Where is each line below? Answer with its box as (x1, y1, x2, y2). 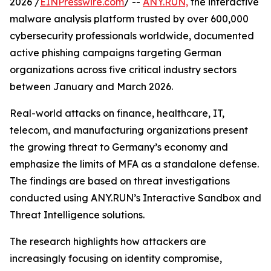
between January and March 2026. (10, 80, 173, 93)
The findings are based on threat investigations (10, 175, 230, 187)
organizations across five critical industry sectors (10, 64, 237, 76)
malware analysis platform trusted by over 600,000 (10, 13, 249, 25)
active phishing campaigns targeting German (10, 47, 221, 59)
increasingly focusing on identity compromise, (10, 252, 222, 264)
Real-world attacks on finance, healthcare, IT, (10, 107, 224, 119)
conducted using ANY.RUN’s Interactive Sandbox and (10, 192, 261, 204)
